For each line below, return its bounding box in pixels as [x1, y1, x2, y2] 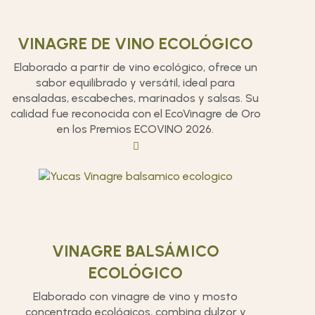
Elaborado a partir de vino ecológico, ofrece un [13, 60, 257, 74]
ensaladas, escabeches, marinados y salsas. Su [12, 91, 259, 105]
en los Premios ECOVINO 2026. [57, 122, 214, 136]
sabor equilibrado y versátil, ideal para [36, 76, 236, 89]
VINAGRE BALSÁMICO [51, 241, 219, 261]
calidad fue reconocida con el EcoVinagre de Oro [10, 107, 261, 120]
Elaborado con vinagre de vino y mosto [33, 290, 238, 303]
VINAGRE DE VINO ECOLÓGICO [18, 34, 254, 53]
